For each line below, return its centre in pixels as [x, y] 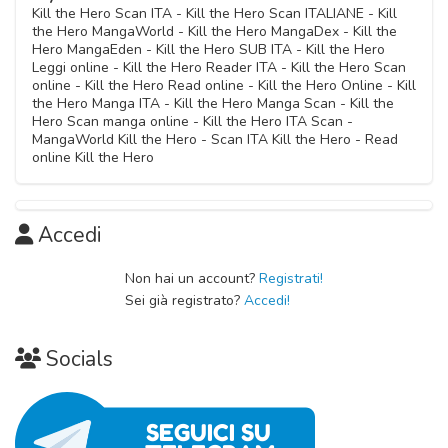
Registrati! [291, 279]
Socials [79, 359]
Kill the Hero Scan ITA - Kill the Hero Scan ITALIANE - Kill [214, 14]
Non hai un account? [192, 279]
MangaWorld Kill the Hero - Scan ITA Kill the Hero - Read [215, 140]
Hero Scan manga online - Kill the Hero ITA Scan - [192, 122]
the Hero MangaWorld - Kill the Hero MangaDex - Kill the [214, 32]
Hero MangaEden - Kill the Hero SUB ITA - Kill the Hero [208, 50]
